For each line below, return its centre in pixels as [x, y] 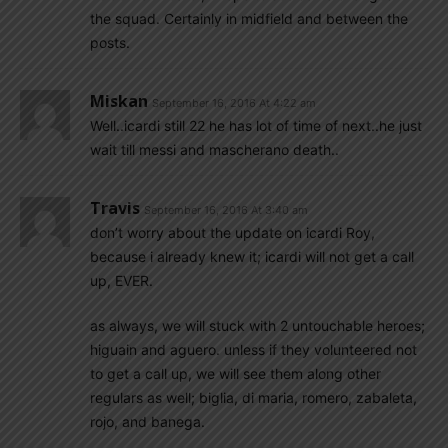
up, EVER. [121, 280]
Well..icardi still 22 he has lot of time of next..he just [256, 125]
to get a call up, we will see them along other [235, 373]
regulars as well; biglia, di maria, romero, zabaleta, [253, 397]
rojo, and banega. [147, 421]
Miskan [119, 101]
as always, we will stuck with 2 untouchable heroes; [257, 325]
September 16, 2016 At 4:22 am [234, 103]
